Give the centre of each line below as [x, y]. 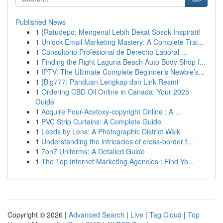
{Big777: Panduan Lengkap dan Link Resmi [110, 82]
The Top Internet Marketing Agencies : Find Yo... [118, 161]
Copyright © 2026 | [38, 215]
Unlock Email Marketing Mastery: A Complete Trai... [122, 42]
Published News [41, 22]
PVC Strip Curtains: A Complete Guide [101, 121]
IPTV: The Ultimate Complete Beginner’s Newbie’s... [123, 72]
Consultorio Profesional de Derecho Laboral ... [114, 52]
